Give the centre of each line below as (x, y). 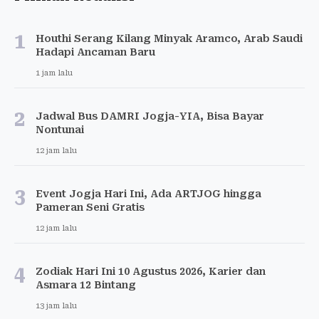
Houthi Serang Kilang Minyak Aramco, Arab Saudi (169, 38)
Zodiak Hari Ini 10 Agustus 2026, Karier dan (151, 271)
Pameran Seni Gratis (90, 207)
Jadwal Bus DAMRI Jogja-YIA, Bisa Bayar (150, 116)
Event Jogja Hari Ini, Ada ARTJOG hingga (148, 193)
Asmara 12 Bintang (86, 284)
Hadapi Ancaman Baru (95, 52)
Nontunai (60, 129)
